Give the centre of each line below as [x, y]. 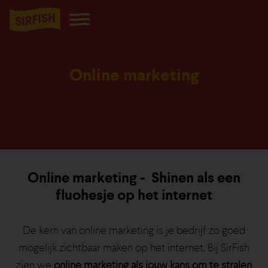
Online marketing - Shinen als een [134, 177]
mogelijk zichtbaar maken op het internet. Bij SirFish [134, 247]
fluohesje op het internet [134, 195]
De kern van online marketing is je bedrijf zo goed [134, 230]
